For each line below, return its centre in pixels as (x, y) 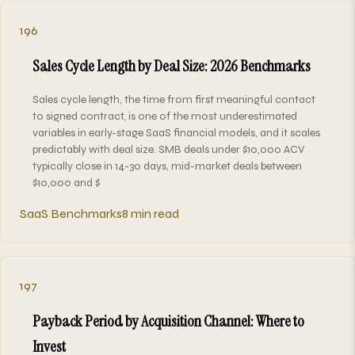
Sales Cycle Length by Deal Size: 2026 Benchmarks (172, 65)
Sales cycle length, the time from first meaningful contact (174, 99)
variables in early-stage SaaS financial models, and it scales (176, 132)
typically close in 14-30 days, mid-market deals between (167, 166)
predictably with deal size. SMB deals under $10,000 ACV (168, 149)
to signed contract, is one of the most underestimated (165, 116)
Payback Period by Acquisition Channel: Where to (168, 321)
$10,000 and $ (66, 182)
